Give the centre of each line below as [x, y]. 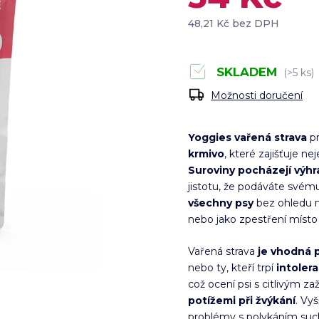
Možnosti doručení [257, 95]
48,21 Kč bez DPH [234, 23]
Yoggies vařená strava [248, 137]
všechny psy [221, 203]
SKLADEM [245, 72]
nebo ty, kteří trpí [232, 268]
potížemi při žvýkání [242, 300]
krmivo [206, 154]
